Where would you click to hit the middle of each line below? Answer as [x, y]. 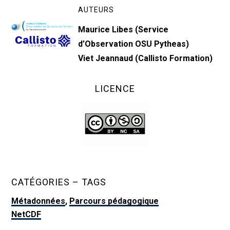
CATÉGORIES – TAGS [59, 182]
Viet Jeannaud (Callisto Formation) [146, 58]
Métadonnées [39, 201]
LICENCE [115, 89]
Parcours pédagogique [114, 201]
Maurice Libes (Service [123, 30]
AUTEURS [96, 10]
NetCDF [26, 214]
